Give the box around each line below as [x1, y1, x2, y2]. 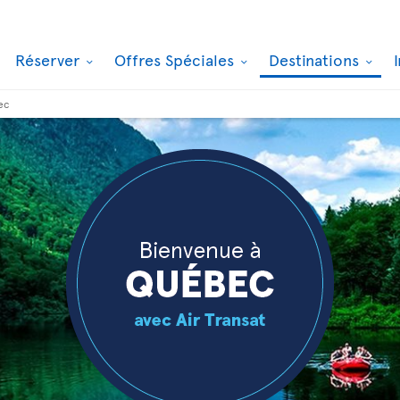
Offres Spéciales [114, 48, 238, 71]
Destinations [269, 48, 363, 71]
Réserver [15, 48, 84, 71]
